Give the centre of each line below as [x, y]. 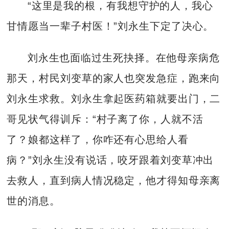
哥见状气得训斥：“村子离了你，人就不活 [105, 119]
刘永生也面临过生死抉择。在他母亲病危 [123, 58]
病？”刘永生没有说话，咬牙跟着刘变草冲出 [110, 160]
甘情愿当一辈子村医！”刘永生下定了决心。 [110, 26]
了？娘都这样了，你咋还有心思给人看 [98, 140]
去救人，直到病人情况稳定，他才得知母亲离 [114, 181]
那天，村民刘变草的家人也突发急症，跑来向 [114, 78]
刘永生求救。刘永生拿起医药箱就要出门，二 [114, 99]
